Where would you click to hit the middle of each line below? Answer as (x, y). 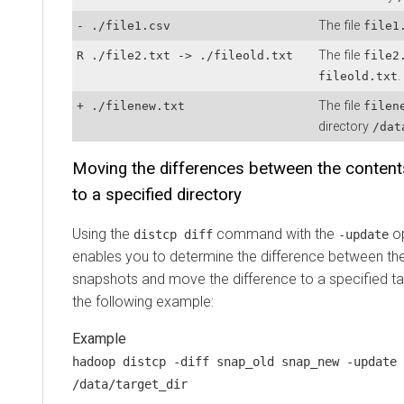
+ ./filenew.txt (131, 106)
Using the (103, 234)
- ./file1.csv (124, 25)
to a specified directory (157, 194)
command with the (275, 234)
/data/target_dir (130, 384)
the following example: (143, 301)
